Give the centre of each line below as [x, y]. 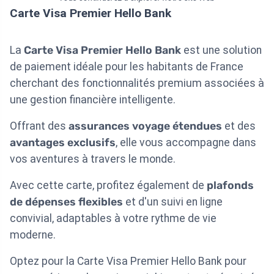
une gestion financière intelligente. [93, 100]
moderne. [33, 235]
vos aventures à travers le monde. [93, 159]
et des [239, 126]
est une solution [221, 50]
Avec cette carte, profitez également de [108, 186]
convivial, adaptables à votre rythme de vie [113, 219]
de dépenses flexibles [66, 202]
